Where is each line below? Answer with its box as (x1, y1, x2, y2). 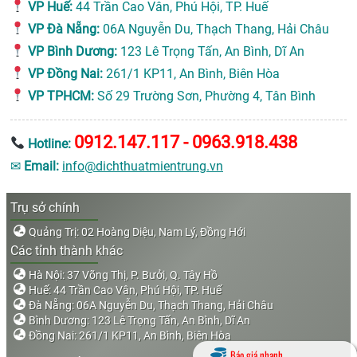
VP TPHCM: (28, 88, 95, 104)
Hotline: (28, 135, 72, 151)
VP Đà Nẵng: (28, 21, 100, 37)
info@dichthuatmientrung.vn (62, 158, 223, 174)
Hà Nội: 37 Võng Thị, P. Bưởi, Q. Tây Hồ (29, 268, 218, 281)
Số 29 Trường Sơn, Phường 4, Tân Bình (94, 88, 316, 104)
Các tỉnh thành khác (10, 242, 123, 258)
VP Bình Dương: (28, 43, 118, 59)
